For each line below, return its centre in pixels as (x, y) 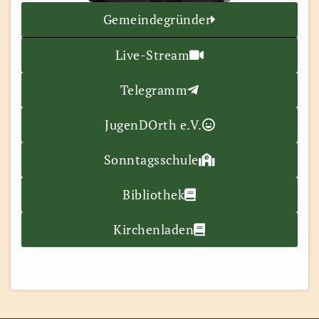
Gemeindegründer (157, 19)
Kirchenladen (154, 229)
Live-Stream (152, 54)
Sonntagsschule (151, 159)
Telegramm (153, 89)
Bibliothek (154, 194)
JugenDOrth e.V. (153, 124)
